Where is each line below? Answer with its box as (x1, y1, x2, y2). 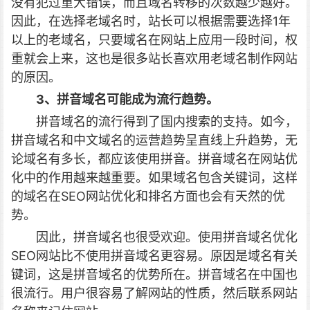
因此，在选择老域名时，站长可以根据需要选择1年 (11, 14, 291, 28)
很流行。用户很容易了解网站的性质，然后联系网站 (11, 286, 298, 300)
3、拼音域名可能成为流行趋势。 (36, 92, 219, 107)
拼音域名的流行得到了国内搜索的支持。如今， (36, 114, 298, 129)
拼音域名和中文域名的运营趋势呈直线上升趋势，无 (11, 133, 298, 147)
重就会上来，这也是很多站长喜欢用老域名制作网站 (11, 51, 298, 66)
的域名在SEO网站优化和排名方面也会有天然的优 (11, 189, 285, 203)
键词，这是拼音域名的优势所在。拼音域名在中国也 (11, 267, 298, 282)
